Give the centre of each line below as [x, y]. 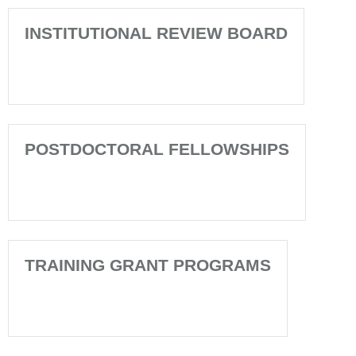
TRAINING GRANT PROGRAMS [148, 265]
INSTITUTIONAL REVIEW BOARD [156, 33]
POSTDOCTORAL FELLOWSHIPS [157, 149]
